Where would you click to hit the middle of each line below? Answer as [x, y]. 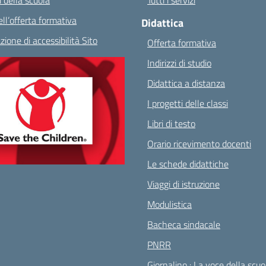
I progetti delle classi [188, 103]
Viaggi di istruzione [183, 184]
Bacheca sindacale [184, 224]
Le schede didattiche [188, 164]
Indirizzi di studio [179, 63]
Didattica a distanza [186, 83]
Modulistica [170, 204]
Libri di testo [171, 123]
